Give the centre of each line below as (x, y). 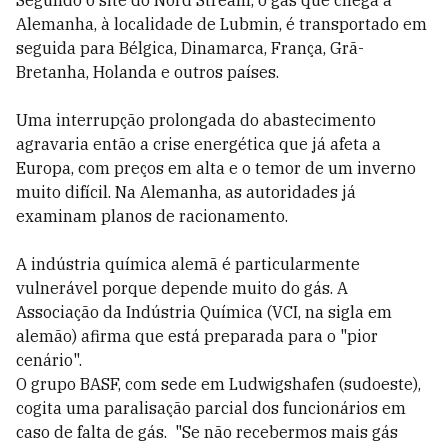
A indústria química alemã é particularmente (188, 264)
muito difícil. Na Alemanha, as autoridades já (186, 192)
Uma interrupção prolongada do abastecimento (196, 120)
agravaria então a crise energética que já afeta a (198, 144)
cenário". (49, 360)
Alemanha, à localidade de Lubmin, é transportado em (221, 24)
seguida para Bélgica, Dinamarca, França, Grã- (190, 48)
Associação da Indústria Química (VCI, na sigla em (204, 312)
